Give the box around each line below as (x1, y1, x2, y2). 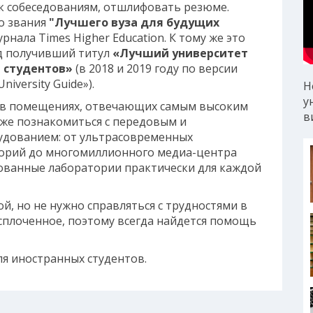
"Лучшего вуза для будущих (48, 14, 219, 30)
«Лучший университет (112, 45, 248, 61)
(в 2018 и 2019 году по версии (72, 60, 238, 76)
